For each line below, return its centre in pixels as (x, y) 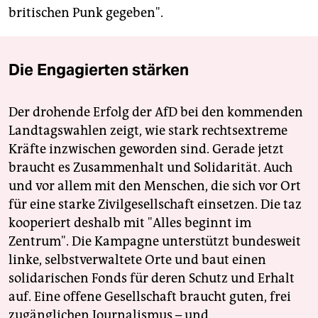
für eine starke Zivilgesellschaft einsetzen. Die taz (155, 205)
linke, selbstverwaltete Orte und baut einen (137, 260)
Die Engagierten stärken (99, 70)
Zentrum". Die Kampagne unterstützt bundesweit (155, 242)
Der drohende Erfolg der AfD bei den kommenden (156, 113)
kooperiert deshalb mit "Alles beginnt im (130, 223)
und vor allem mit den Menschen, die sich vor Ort (155, 186)
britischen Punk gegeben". (86, 13)
